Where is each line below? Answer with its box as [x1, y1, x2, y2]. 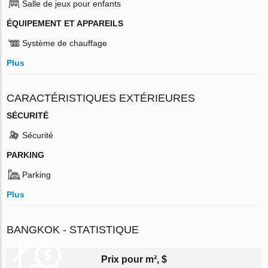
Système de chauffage [22, 38, 108, 48]
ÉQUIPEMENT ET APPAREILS [7, 18, 124, 28]
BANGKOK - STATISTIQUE [7, 223, 139, 236]
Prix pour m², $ [101, 254, 167, 264]
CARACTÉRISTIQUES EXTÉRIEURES [7, 92, 196, 104]
